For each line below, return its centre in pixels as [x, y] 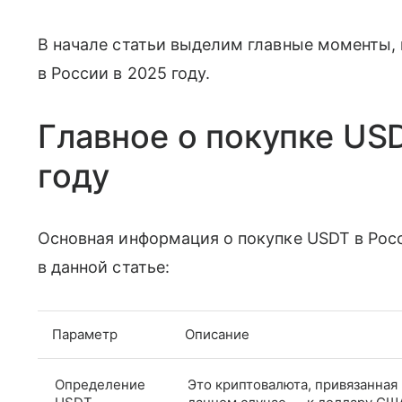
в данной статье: [104, 267]
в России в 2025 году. [124, 73]
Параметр [85, 334]
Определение [100, 385]
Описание [217, 334]
